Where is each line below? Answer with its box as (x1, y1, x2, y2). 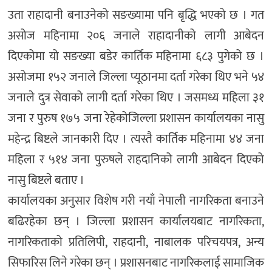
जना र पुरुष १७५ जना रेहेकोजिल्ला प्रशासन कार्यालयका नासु (8, 108, 264, 129)
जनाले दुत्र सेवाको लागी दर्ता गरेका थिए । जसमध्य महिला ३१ (8, 87, 264, 109)
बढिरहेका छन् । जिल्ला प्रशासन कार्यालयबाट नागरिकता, (8, 211, 264, 233)
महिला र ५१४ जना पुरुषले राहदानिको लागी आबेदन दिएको (8, 149, 264, 171)
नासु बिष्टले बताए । (8, 170, 84, 191)
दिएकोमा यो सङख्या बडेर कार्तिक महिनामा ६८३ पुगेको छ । (8, 46, 264, 67)
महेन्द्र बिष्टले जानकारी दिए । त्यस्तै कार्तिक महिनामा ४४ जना (8, 129, 264, 150)
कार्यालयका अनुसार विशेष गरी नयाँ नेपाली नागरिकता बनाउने (8, 191, 264, 212)
